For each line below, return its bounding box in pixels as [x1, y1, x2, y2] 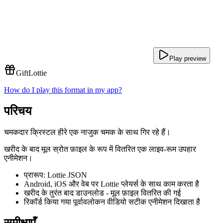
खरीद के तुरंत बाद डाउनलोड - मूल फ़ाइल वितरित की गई [24, 188, 181, 197]
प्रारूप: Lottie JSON [24, 170, 87, 179]
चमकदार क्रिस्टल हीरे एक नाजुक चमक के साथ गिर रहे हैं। [4, 127, 171, 136]
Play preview [169, 55, 206, 62]
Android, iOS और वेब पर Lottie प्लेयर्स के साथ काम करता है [24, 179, 199, 188]
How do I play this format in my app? [4, 86, 122, 94]
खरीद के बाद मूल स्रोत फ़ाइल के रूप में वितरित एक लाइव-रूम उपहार [4, 144, 196, 153]
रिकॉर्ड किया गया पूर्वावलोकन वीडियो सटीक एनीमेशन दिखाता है [24, 197, 200, 206]
